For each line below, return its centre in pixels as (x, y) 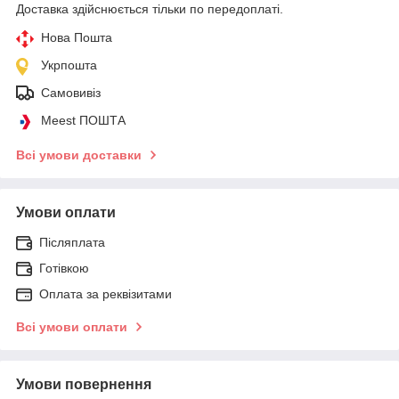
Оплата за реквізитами (106, 293)
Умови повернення (84, 384)
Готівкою (64, 268)
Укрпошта (69, 65)
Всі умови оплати (72, 326)
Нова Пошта (77, 37)
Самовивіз (71, 92)
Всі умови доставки (79, 155)
